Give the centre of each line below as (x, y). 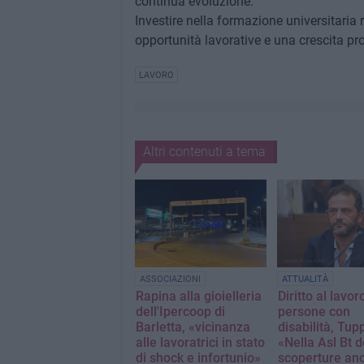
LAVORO (156, 75)
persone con (314, 312)
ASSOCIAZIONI (170, 279)
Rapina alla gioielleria (198, 297)
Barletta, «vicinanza (193, 327)
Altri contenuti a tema (204, 152)
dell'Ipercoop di (180, 312)
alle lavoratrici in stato (200, 343)
